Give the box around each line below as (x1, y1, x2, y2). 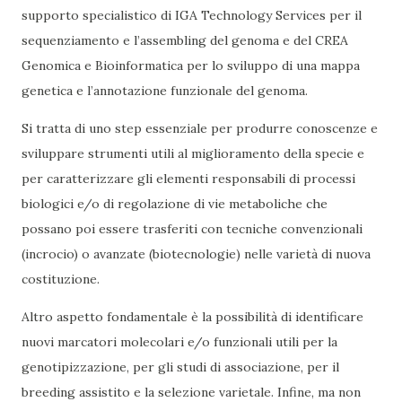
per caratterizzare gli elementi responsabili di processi (22, 170, 355, 188)
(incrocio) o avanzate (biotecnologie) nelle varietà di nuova (22, 246, 371, 263)
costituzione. (22, 271, 107, 288)
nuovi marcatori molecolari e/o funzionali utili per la (22, 334, 337, 351)
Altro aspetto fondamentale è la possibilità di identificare (22, 309, 363, 326)
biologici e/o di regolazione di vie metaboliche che (22, 196, 328, 213)
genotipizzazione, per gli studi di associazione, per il (22, 359, 339, 376)
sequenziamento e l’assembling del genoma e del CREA (22, 32, 348, 49)
